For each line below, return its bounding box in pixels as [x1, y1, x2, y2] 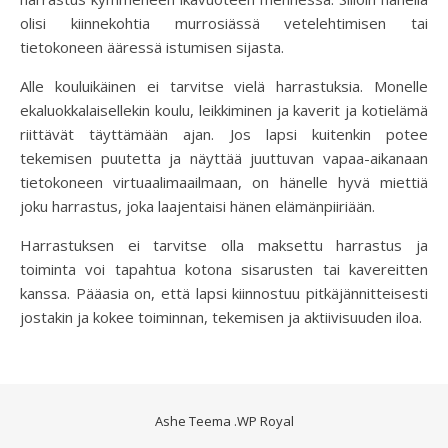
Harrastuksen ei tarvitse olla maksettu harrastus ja [20, 235, 428, 255]
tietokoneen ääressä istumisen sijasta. [20, 37, 284, 57]
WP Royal [236, 412, 294, 430]
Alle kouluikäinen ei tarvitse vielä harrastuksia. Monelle [20, 76, 428, 96]
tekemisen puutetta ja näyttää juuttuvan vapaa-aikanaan [20, 148, 428, 168]
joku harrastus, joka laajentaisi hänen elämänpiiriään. [20, 196, 375, 216]
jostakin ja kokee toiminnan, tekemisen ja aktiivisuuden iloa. [20, 307, 422, 327]
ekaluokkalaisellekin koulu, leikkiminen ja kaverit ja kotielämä [20, 100, 428, 120]
